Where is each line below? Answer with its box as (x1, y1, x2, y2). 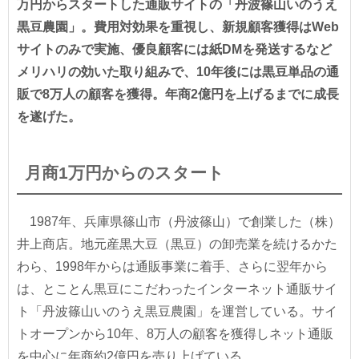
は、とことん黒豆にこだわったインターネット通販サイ (17, 281, 337, 296)
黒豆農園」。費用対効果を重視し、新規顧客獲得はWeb (17, 19, 339, 34)
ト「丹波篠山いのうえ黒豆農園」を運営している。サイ (17, 304, 337, 318)
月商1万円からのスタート (25, 163, 224, 182)
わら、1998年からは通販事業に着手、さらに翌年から (17, 259, 328, 273)
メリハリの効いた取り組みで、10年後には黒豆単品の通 (17, 64, 339, 79)
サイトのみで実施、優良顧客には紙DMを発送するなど (17, 42, 332, 56)
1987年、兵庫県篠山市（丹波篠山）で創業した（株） (17, 214, 341, 228)
